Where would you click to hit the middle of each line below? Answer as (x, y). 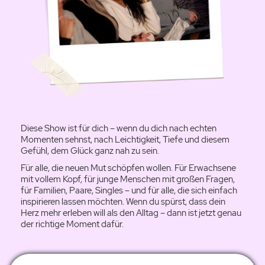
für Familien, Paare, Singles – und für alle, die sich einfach (129, 190)
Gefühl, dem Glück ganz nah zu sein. (90, 151)
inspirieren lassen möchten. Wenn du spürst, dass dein (123, 201)
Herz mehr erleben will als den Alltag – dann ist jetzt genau (131, 213)
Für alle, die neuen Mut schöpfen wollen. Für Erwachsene (128, 168)
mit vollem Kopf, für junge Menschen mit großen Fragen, (128, 179)
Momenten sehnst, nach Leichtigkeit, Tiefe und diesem (125, 139)
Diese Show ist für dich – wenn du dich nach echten (119, 128)
